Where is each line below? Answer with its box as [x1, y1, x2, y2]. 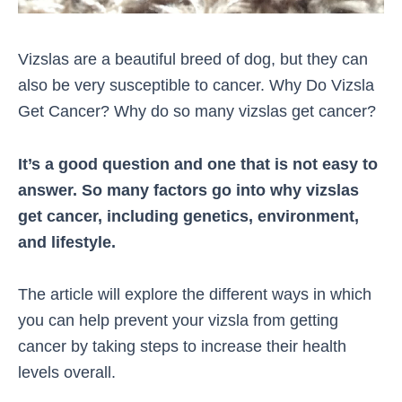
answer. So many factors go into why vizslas [18, 179, 359, 199]
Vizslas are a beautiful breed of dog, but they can [18, 49, 368, 69]
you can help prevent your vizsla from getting [18, 310, 338, 329]
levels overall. [18, 362, 116, 381]
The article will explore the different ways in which [18, 284, 371, 303]
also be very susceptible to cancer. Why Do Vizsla [18, 75, 374, 95]
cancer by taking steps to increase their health [18, 336, 346, 355]
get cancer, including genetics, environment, [18, 205, 359, 225]
